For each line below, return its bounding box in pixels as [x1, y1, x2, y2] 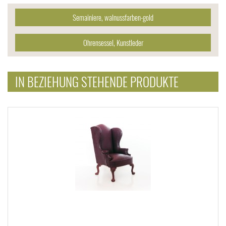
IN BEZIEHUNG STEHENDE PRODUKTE [15, 72, 179, 91]
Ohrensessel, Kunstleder [83, 37, 143, 48]
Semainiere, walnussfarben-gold [73, 12, 153, 23]
